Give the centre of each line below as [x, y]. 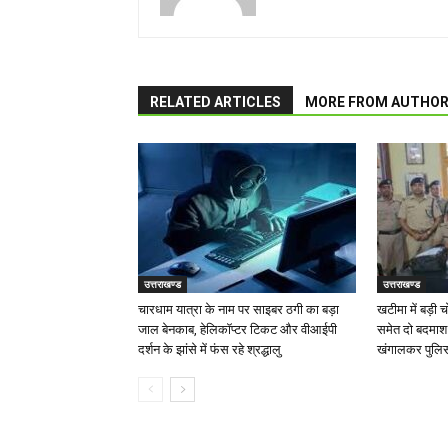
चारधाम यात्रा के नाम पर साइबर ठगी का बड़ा [238, 310]
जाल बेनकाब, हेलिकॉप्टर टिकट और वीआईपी [237, 330]
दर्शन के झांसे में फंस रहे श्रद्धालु [209, 350]
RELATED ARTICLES [215, 102]
